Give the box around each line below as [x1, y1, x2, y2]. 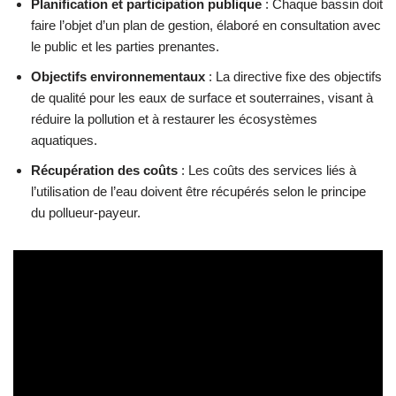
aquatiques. [31, 133, 97, 148]
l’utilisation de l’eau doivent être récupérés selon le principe [31, 184, 366, 199]
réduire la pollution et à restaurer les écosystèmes [31, 111, 317, 126]
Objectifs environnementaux [31, 69, 205, 84]
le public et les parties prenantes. [31, 39, 219, 54]
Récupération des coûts [31, 163, 178, 178]
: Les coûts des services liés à [178, 163, 356, 178]
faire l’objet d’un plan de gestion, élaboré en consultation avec [31, 18, 381, 33]
